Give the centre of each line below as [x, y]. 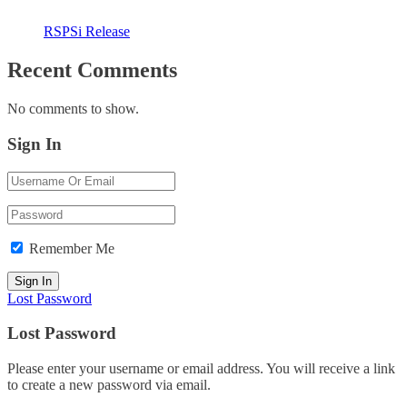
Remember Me [70, 248]
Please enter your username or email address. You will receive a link [201, 368]
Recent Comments [92, 70]
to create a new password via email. [109, 385]
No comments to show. [73, 109]
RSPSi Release [87, 32]
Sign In [35, 144]
